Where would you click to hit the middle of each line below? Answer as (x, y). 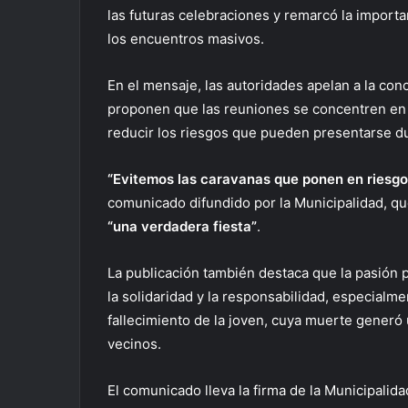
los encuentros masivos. (186, 39)
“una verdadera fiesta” (182, 227)
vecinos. (134, 344)
